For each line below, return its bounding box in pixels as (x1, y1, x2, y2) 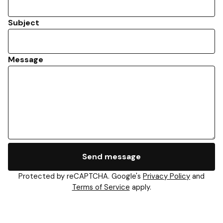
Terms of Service (72, 182, 130, 192)
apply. (129, 182, 151, 192)
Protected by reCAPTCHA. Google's (18, 171, 143, 181)
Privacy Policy (143, 171, 190, 181)
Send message (82, 151, 141, 162)
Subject (8, 17, 39, 28)
